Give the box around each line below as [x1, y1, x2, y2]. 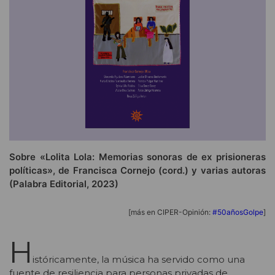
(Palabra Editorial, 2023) [9, 178, 118, 190]
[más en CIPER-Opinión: [128, 207, 212, 217]
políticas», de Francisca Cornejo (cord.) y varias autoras [9, 165, 266, 177]
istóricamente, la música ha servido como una [33, 254, 245, 266]
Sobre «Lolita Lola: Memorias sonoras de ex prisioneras [9, 151, 266, 163]
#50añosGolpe [212, 207, 263, 217]
